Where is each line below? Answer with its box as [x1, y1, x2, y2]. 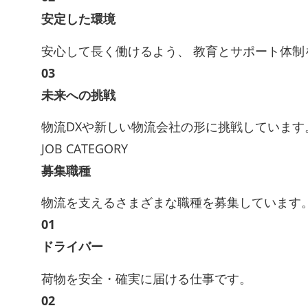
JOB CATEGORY [41, 140, 128, 157]
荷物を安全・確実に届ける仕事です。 [41, 269, 252, 287]
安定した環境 [41, 10, 115, 27]
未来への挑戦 [41, 86, 115, 103]
